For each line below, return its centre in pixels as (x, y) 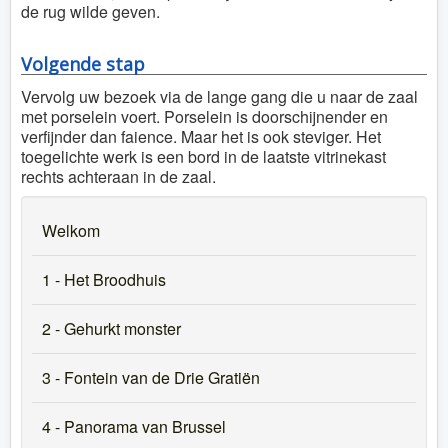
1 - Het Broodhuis (104, 279)
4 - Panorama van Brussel (134, 426)
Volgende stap (83, 64)
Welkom (71, 230)
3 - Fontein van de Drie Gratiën (151, 377)
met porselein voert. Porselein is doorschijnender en (204, 116)
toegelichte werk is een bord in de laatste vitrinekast (203, 156)
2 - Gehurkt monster (111, 328)
